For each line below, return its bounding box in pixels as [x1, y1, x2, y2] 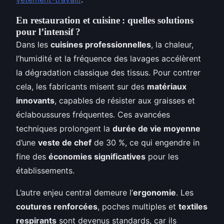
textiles [178, 201, 207, 211]
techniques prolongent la [16, 123, 112, 133]
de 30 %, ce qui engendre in [91, 137, 199, 147]
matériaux [147, 81, 186, 91]
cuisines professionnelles [50, 39, 151, 49]
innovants [16, 95, 54, 105]
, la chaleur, [151, 39, 193, 49]
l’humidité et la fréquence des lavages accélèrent [16, 53, 201, 63]
